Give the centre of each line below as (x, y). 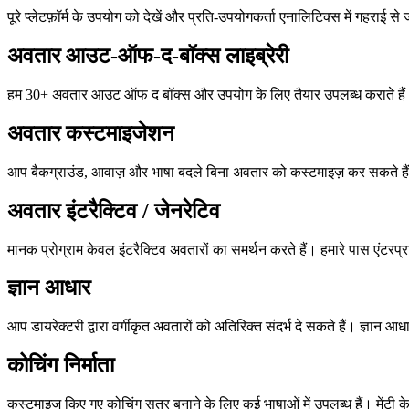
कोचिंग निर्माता (61, 366)
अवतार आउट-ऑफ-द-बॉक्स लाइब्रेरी (148, 56)
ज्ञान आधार (49, 288)
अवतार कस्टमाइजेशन (91, 133)
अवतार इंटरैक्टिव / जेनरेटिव (114, 210)
